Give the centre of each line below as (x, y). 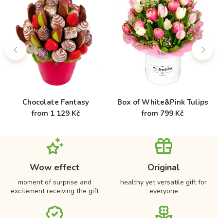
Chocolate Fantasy (55, 102)
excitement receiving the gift (54, 191)
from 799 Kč (163, 114)
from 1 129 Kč (55, 114)
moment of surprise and (54, 182)
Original (163, 168)
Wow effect (54, 168)
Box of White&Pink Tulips (163, 102)
